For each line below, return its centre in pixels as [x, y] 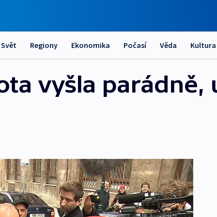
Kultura [203, 45]
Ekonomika [91, 45]
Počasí [135, 45]
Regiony [44, 45]
